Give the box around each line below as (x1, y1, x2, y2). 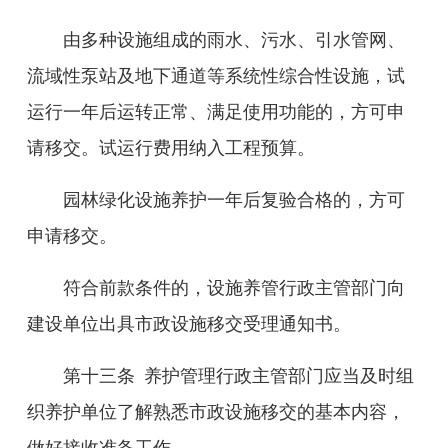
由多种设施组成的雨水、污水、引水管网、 (63, 30, 405, 50)
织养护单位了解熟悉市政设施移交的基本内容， (27, 402, 405, 422)
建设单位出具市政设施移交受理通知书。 (27, 314, 351, 334)
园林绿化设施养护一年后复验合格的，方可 (63, 190, 405, 210)
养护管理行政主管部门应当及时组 (144, 366, 414, 386)
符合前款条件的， (63, 278, 207, 298)
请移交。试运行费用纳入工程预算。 (27, 138, 315, 158)
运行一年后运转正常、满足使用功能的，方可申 (27, 102, 405, 122)
